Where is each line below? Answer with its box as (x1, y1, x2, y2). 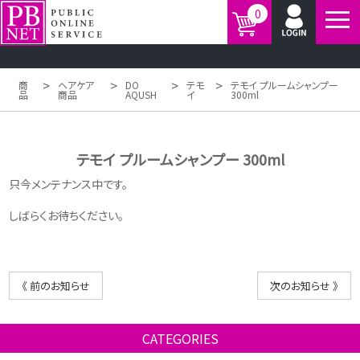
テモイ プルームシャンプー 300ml (76, 148, 284, 170)
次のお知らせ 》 (269, 277, 338, 293)
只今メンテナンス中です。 (9, 175, 129, 192)
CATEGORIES (141, 328, 219, 348)
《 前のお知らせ (22, 277, 91, 293)
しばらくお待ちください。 (9, 207, 125, 223)
